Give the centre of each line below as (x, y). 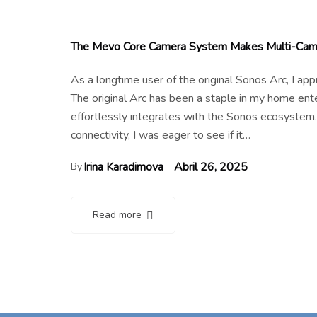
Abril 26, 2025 (211, 167)
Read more (117, 214)
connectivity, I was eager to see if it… (161, 135)
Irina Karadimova (123, 167)
